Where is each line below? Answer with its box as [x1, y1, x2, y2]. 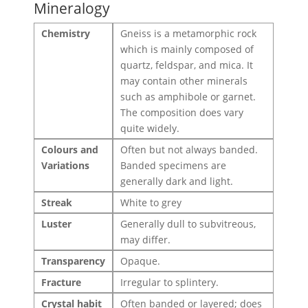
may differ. [120, 233, 171, 247]
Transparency [41, 254, 106, 268]
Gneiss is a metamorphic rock [120, 27, 257, 41]
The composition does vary [120, 106, 244, 120]
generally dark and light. [120, 175, 234, 188]
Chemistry [41, 27, 91, 41]
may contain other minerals [120, 74, 248, 88]
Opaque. [120, 254, 161, 268]
